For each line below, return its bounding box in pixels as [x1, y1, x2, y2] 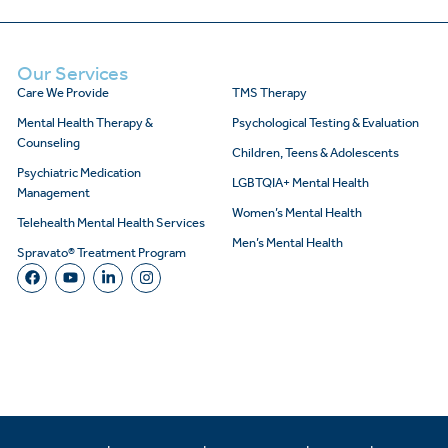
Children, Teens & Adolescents [232, 144, 400, 160]
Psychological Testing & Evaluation [232, 114, 420, 130]
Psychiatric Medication [17, 164, 142, 180]
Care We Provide [17, 84, 110, 100]
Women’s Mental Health [232, 204, 363, 220]
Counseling [17, 134, 81, 150]
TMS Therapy [232, 84, 308, 100]
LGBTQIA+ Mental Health [232, 174, 370, 190]
